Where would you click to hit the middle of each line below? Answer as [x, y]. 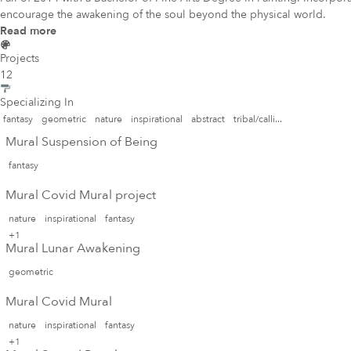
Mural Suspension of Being [81, 141]
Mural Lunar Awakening [73, 248]
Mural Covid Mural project [81, 195]
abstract [208, 119]
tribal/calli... [258, 119]
